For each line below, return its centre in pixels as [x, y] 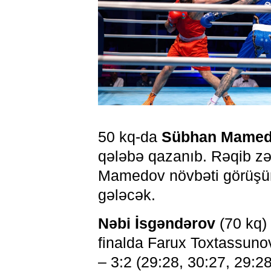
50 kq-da [129, 137]
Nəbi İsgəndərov [156, 223]
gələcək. [126, 195]
